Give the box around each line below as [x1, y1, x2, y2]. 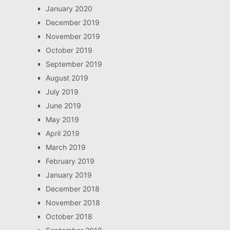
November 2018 [45, 198, 100, 207]
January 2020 [45, 4, 92, 13]
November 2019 [45, 32, 100, 41]
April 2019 [45, 129, 80, 138]
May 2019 [45, 115, 79, 124]
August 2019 [45, 73, 88, 83]
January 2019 [45, 170, 92, 180]
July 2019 [45, 87, 79, 97]
